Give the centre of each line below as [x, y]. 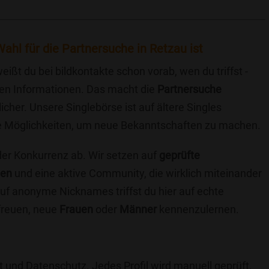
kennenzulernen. [198, 209]
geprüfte [180, 155]
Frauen [76, 209]
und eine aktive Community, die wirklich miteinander [137, 173]
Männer [138, 209]
